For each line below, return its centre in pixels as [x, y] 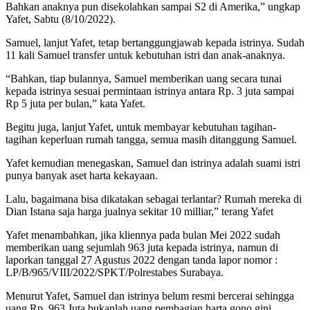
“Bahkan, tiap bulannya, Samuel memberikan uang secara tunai [144, 78]
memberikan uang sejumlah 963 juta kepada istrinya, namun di [142, 247]
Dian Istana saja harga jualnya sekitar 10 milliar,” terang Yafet [139, 211]
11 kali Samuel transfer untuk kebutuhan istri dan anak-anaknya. [145, 55]
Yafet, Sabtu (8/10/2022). [61, 19]
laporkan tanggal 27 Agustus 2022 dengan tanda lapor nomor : [142, 259]
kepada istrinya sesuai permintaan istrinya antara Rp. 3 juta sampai [150, 91]
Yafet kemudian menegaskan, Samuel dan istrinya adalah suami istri [153, 163]
